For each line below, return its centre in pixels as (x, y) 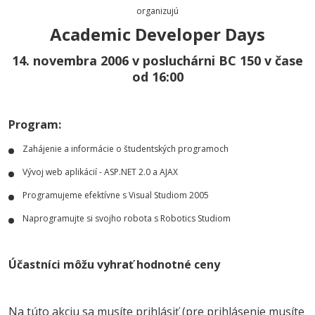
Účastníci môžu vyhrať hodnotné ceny (114, 264)
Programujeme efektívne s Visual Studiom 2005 (116, 195)
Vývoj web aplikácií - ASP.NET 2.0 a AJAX (100, 172)
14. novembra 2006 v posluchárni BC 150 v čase (157, 60)
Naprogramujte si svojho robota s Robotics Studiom (127, 218)
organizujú (157, 11)
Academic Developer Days (157, 34)
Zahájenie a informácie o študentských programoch (126, 149)
